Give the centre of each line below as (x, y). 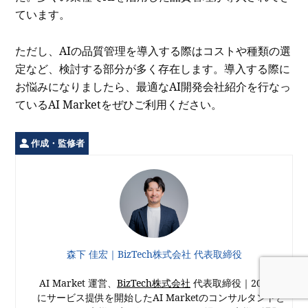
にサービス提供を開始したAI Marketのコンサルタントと (161, 298)
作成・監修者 (57, 143)
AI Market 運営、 (78, 283)
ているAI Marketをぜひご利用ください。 (119, 104)
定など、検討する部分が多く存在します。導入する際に (153, 68)
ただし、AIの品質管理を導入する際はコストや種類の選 (153, 51)
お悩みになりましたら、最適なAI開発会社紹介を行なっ (153, 86)
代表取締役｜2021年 (236, 283)
